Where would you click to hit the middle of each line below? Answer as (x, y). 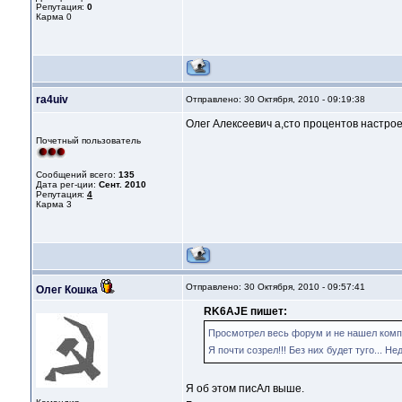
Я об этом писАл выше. (245, 389)
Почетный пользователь (88, 141)
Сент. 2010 (122, 185)
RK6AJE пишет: (245, 312)
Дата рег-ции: (67, 185)
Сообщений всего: (77, 175)
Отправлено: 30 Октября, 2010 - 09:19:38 (275, 100)
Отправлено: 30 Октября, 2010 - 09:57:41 (275, 287)
